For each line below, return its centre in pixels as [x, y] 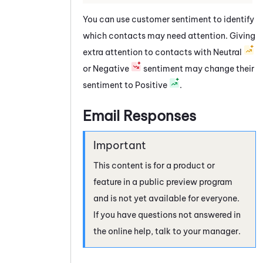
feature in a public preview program [163, 182]
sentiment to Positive [126, 85]
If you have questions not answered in [167, 215]
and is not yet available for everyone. [166, 198]
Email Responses [139, 115]
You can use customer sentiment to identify [168, 19]
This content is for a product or [154, 165]
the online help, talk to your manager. [167, 231]
